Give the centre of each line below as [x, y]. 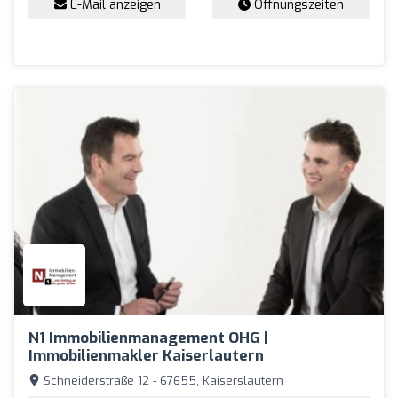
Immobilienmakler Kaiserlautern [146, 355]
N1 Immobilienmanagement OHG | [148, 338]
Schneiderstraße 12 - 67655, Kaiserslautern [162, 380]
